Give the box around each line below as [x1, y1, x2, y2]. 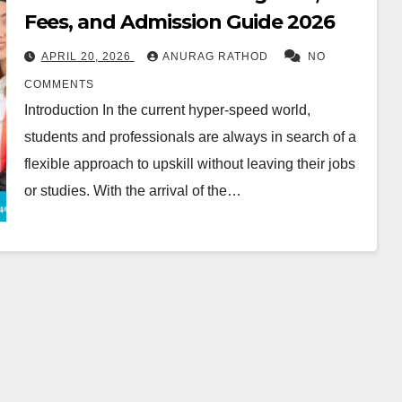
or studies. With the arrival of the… [23, 183, 241, 198]
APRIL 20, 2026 [40, 50, 135, 63]
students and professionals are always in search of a [23, 129, 356, 144]
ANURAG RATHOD [162, 50, 272, 63]
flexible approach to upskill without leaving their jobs [23, 156, 355, 171]
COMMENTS [23, 78, 94, 91]
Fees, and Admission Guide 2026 [23, 10, 335, 34]
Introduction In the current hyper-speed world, [23, 102, 310, 118]
